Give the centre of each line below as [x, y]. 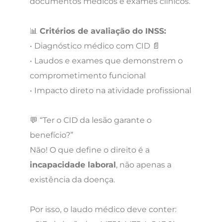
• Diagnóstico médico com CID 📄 [95, 46]
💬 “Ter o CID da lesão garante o [91, 120]
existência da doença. [72, 179]
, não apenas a [144, 165]
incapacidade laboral [73, 165]
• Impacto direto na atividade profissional [111, 90]
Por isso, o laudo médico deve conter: [103, 209]
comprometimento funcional [88, 75]
